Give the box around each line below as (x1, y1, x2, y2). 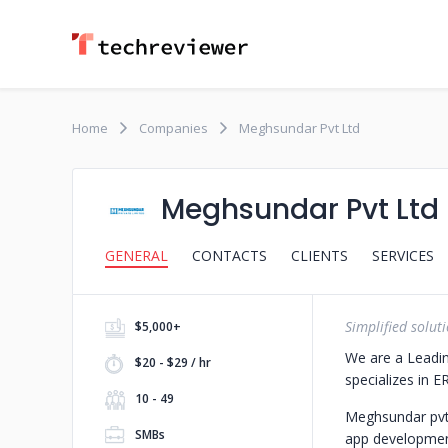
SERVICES (372, 246, 434, 265)
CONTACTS (192, 246, 267, 265)
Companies (139, 119, 208, 137)
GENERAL (105, 246, 168, 265)
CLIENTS (291, 246, 348, 265)
